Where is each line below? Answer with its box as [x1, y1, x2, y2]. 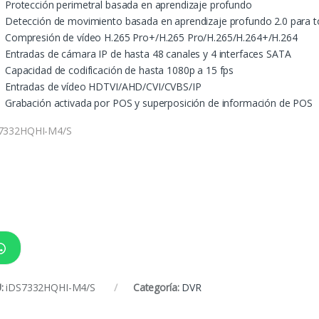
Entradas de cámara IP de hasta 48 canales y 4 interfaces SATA [5, 46, 291, 61]
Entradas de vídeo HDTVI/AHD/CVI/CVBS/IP [5, 79, 202, 93]
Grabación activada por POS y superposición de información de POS [5, 95, 313, 110]
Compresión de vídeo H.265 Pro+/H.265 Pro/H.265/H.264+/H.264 [5, 30, 298, 44]
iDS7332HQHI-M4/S [6, 281, 96, 295]
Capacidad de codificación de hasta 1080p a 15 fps [5, 63, 234, 77]
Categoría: [132, 281, 182, 295]
